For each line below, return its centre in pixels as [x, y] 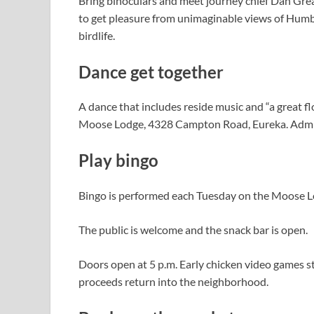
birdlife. [97, 35]
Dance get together [151, 71]
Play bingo [118, 161]
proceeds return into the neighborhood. [173, 281]
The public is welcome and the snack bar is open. [193, 229]
